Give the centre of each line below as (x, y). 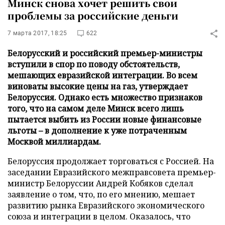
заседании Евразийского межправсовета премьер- (112, 172)
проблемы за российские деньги (93, 15)
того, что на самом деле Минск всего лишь (96, 108)
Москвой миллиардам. (54, 142)
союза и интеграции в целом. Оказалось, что (99, 216)
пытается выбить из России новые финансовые (104, 120)
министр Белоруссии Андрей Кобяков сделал (100, 183)
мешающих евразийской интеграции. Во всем (102, 75)
